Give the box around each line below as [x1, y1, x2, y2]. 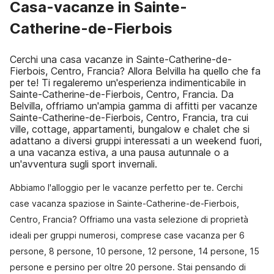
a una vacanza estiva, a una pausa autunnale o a [10, 146, 229, 158]
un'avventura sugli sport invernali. [10, 158, 157, 170]
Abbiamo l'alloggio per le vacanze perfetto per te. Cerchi [10, 182, 243, 193]
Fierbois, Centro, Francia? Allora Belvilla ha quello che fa [10, 65, 261, 77]
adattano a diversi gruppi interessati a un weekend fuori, [10, 135, 262, 147]
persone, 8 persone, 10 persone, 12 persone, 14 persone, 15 [10, 246, 259, 256]
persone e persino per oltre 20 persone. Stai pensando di [10, 262, 246, 272]
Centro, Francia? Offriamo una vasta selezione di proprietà [10, 214, 248, 224]
